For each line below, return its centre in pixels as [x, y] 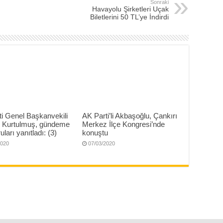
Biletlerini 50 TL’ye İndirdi [129, 17]
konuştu [95, 133]
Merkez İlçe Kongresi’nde [123, 124]
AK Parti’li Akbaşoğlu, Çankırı [129, 116]
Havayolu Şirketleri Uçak [130, 9]
